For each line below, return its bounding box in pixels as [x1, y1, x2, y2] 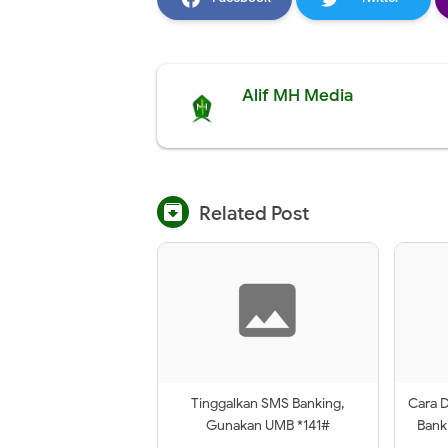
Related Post [199, 201, 309, 226]
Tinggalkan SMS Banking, [191, 394, 345, 412]
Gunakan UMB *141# [205, 416, 330, 434]
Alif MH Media [242, 84, 353, 106]
